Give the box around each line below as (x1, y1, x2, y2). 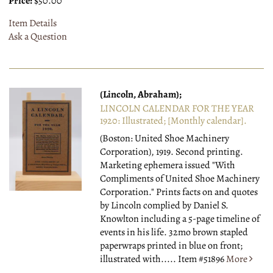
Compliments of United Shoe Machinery (100, 172, 260, 186)
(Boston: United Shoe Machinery (100, 132, 230, 146)
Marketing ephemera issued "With (100, 158, 236, 172)
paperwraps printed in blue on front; (100, 239, 243, 253)
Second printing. (175, 145, 244, 159)
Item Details (9, 16, 57, 30)
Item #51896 (178, 252, 227, 266)
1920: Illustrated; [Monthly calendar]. (100, 114, 247, 128)
